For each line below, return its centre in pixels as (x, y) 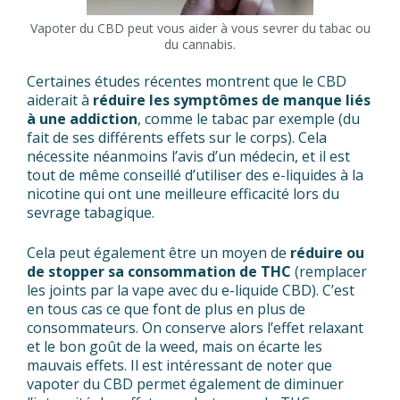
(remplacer (331, 272)
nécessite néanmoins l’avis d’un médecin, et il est (188, 157)
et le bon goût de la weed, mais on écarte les (175, 347)
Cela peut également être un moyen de (158, 253)
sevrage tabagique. (91, 213)
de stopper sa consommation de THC (161, 272)
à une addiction (82, 119)
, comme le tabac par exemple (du (249, 119)
